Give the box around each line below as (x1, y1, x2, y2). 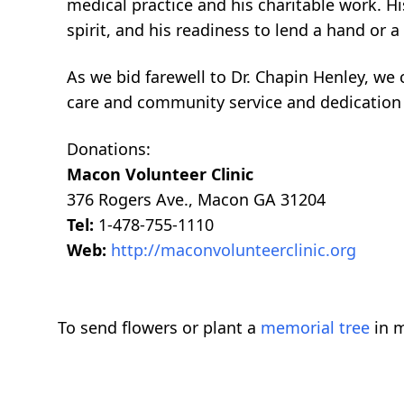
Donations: (67, 137, 151, 160)
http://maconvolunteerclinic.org (111, 238, 356, 261)
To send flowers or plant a (58, 316, 261, 338)
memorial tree (261, 316, 370, 338)
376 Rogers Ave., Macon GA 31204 (67, 188, 326, 210)
